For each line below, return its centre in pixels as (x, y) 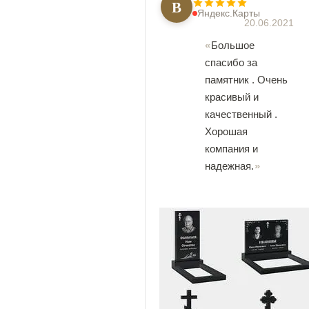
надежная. (229, 166)
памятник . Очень (246, 80)
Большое (233, 45)
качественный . (241, 114)
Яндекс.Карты (229, 13)
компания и (231, 149)
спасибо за (231, 62)
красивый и (232, 97)
